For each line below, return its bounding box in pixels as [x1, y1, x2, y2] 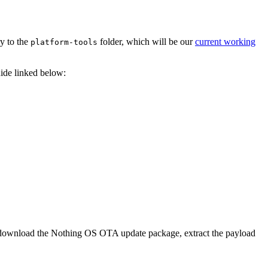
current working [195, 36, 255, 47]
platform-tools [31, 38, 98, 47]
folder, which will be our [98, 36, 195, 47]
